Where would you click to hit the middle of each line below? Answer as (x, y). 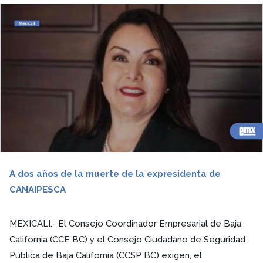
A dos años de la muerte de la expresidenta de (115, 173)
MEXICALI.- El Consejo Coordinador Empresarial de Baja (125, 223)
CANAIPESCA (38, 189)
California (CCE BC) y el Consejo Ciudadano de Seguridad (127, 239)
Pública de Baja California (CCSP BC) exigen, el (106, 255)
